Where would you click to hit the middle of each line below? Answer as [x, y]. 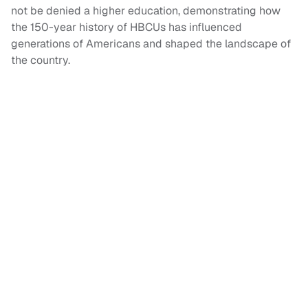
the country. [41, 60]
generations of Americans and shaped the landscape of [151, 44]
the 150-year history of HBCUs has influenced [126, 27]
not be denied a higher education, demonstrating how [146, 11]
